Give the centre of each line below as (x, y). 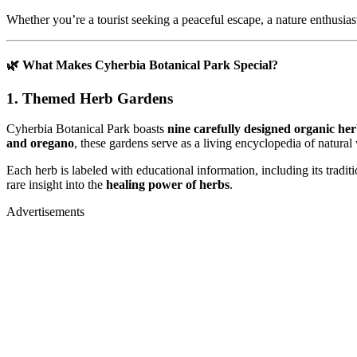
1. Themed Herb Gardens (90, 98)
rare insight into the (56, 185)
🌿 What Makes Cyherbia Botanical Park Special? (142, 65)
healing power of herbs (168, 185)
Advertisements (45, 212)
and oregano (40, 143)
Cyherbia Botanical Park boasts (87, 129)
